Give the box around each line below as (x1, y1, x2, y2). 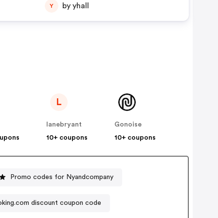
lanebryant (46, 121, 82, 128)
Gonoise (114, 121, 142, 128)
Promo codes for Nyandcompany (10, 173, 114, 181)
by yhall (72, 2, 89, 10)
